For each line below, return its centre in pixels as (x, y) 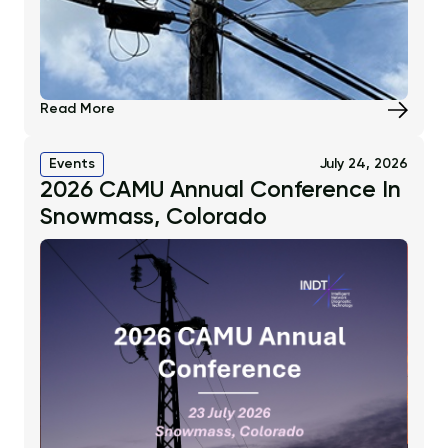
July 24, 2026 (363, 164)
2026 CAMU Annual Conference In (220, 191)
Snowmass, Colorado (153, 218)
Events (72, 164)
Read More (77, 109)
